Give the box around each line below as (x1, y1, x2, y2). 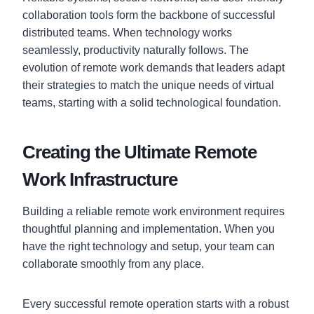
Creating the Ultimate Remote (22, 141, 257, 163)
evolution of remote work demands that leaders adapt (22, 61, 285, 74)
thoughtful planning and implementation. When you (22, 222, 275, 235)
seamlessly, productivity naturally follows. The (22, 43, 249, 56)
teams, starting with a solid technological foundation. (22, 96, 281, 109)
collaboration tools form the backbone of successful (22, 8, 275, 21)
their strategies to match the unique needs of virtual (22, 78, 274, 91)
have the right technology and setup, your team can (22, 240, 275, 252)
